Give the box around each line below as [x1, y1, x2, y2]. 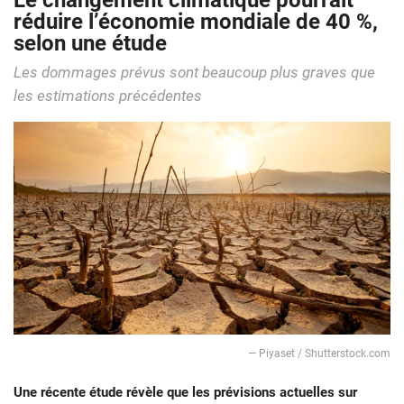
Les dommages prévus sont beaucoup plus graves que [14, 64, 375, 82]
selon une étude [14, 31, 167, 57]
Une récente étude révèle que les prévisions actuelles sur [14, 383, 357, 400]
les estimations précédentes [14, 87, 202, 106]
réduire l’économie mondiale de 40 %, [14, 9, 378, 35]
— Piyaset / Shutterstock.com [248, 346, 390, 360]
